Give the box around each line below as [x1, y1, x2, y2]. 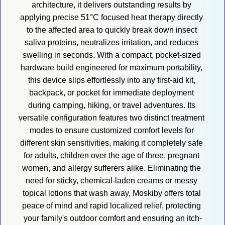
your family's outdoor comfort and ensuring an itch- [23, 214, 202, 223]
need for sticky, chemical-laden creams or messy [26, 176, 197, 185]
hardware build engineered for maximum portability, [21, 63, 202, 72]
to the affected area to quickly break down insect [26, 26, 197, 35]
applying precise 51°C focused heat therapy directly [20, 13, 203, 22]
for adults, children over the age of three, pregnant [24, 151, 199, 160]
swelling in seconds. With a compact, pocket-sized [22, 51, 201, 60]
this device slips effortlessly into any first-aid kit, [28, 76, 195, 85]
